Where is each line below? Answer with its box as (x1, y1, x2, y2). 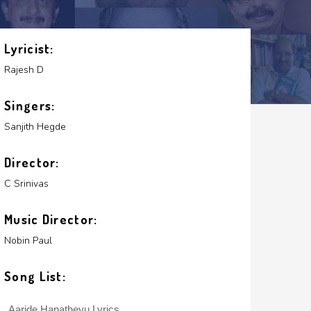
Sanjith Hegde (4, 120, 66, 133)
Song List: (4, 269, 66, 284)
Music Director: (4, 212, 98, 227)
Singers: (4, 98, 56, 113)
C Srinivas (4, 177, 49, 190)
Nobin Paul (4, 234, 52, 247)
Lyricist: (4, 41, 54, 56)
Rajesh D (4, 63, 44, 76)
